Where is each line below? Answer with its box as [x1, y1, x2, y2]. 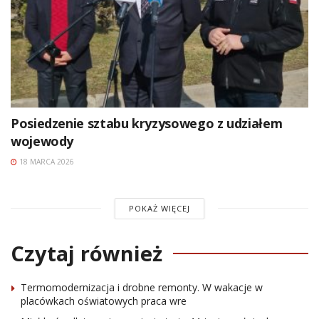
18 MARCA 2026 [17, 156, 74, 167]
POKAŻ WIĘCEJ [128, 202, 190, 214]
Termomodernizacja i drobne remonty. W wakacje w [21, 280, 263, 294]
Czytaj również [11, 239, 162, 267]
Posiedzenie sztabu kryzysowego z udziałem [11, 114, 283, 132]
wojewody [11, 132, 74, 150]
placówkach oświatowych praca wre [21, 293, 187, 308]
